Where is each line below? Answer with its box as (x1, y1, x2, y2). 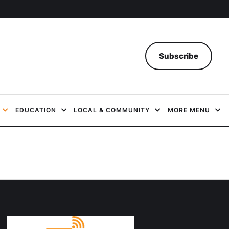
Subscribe (158, 51, 198, 61)
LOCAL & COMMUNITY (74, 106, 150, 114)
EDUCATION (15, 106, 56, 114)
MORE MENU (167, 106, 210, 114)
